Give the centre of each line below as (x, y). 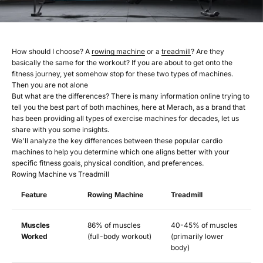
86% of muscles (114, 225)
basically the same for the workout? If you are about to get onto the (122, 63)
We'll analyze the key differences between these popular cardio (117, 141)
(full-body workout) (119, 237)
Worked (34, 237)
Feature (34, 195)
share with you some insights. (60, 130)
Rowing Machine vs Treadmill (60, 174)
